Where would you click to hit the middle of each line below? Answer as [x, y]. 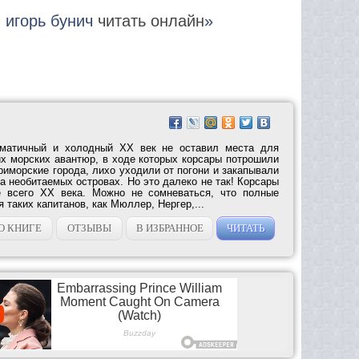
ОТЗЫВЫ [90, 228]
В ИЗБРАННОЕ [169, 228]
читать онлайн [151, 20]
